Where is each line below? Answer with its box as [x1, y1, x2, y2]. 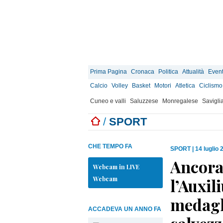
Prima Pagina [90, 68, 127, 75]
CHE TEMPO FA [88, 143, 132, 150]
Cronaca [131, 68, 154, 75]
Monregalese [162, 98, 198, 105]
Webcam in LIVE [93, 163, 139, 171]
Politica [158, 68, 178, 75]
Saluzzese [130, 98, 158, 105]
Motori [154, 82, 171, 89]
